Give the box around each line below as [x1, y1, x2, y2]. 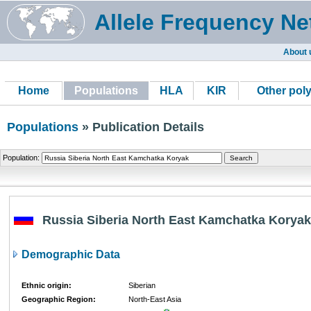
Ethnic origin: [22, 281, 72, 289]
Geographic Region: [22, 295, 96, 303]
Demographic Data [19, 249, 120, 260]
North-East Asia [128, 295, 181, 303]
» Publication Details [78, 120, 204, 134]
